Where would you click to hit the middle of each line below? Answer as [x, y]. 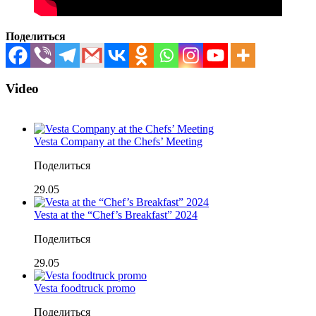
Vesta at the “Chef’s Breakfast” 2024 [116, 214]
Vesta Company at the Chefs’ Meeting [118, 141]
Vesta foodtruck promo [85, 288]
